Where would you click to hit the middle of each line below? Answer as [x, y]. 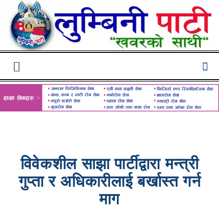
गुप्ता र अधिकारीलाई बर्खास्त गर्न [109, 183]
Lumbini [121, 74]
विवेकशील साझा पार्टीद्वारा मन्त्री [109, 165]
